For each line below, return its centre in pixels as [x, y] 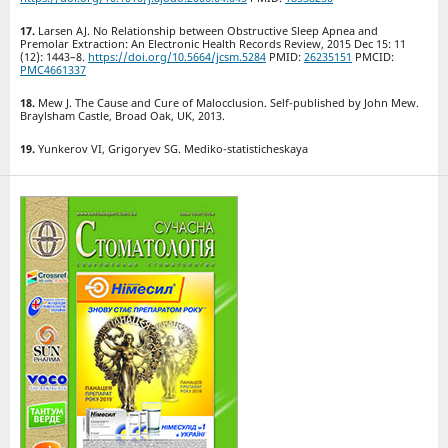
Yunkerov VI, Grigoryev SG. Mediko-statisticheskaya [172, 149]
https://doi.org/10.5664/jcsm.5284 [176, 57]
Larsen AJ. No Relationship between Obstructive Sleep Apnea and [207, 31]
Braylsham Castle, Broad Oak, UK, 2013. [122, 116]
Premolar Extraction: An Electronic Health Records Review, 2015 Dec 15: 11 [212, 44]
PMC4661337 [52, 70]
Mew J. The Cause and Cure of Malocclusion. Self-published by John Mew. [228, 103]
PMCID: [372, 57]
